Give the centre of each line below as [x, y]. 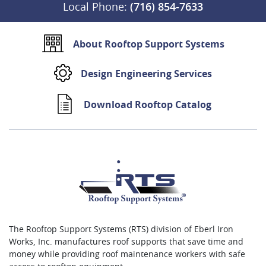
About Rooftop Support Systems [148, 44]
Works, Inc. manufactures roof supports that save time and [126, 243]
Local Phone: [96, 8]
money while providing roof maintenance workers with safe [127, 255]
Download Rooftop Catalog [148, 105]
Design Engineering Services [146, 74]
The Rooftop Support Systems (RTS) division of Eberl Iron [121, 230]
